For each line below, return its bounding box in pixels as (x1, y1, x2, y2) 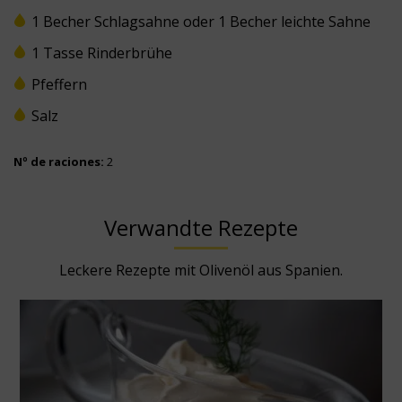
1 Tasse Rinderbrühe (31, 42, 172, 63)
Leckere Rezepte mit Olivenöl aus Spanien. (59, 259, 343, 280)
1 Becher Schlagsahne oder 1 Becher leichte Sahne (31, 11, 371, 31)
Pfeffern (31, 74, 87, 94)
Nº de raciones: (13, 153, 104, 170)
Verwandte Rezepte (104, 212, 298, 242)
